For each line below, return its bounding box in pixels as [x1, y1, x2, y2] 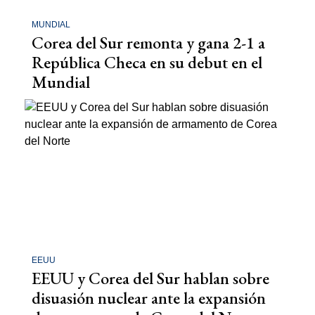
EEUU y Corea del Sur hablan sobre [32, 267, 269, 290]
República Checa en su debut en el [32, 51, 262, 73]
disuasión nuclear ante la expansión [32, 287, 266, 309]
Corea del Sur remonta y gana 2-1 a [32, 31, 265, 53]
